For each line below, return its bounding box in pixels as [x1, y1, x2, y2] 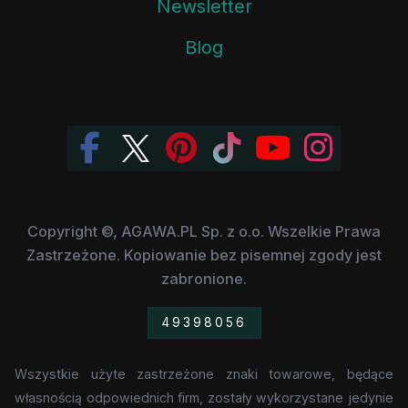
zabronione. [161, 269, 247, 288]
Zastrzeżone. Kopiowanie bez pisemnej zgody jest [26, 245, 382, 264]
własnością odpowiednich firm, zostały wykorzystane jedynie [15, 389, 393, 405]
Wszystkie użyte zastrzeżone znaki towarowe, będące [15, 365, 393, 382]
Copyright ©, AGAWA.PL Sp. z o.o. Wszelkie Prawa [27, 221, 381, 240]
